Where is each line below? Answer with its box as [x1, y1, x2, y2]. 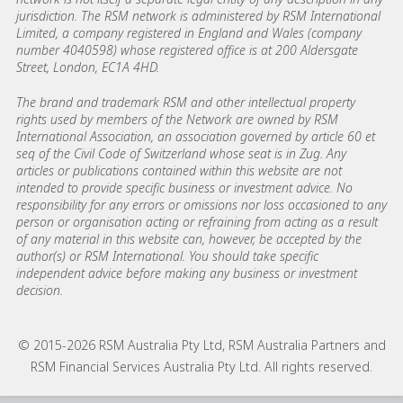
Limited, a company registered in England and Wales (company [16, 23, 362, 41]
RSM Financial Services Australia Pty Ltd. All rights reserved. [31, 357, 372, 375]
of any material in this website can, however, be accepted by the [16, 229, 362, 247]
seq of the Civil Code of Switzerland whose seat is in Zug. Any [16, 144, 346, 162]
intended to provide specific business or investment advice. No [16, 178, 353, 196]
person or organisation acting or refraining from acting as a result [16, 212, 378, 230]
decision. [16, 281, 63, 299]
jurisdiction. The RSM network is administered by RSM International [16, 6, 381, 24]
